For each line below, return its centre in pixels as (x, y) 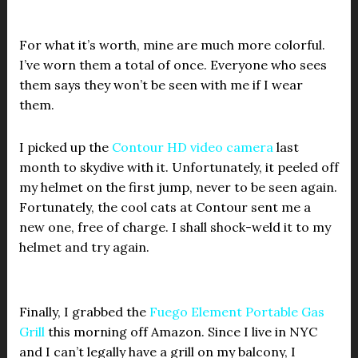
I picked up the (65, 147)
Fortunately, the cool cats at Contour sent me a (165, 207)
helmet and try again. (84, 247)
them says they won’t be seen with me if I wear (161, 85)
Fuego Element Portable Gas (237, 312)
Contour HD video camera (192, 147)
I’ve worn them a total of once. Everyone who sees (173, 65)
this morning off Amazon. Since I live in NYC (181, 332)
